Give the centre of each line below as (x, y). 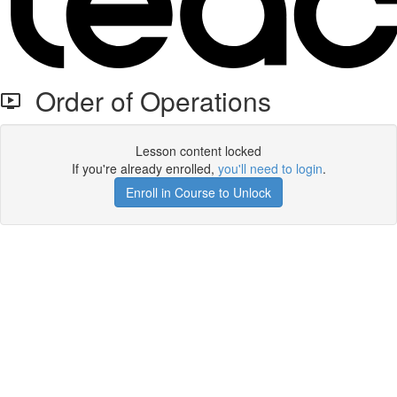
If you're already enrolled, (144, 168)
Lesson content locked (198, 151)
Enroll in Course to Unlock (198, 192)
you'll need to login (270, 168)
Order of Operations (146, 101)
